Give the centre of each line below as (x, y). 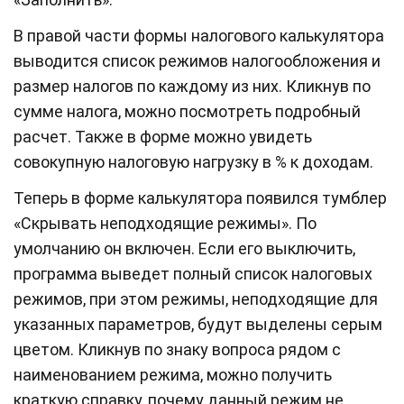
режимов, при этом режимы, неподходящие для (196, 299)
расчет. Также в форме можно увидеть (163, 137)
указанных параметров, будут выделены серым (198, 325)
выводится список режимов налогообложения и (197, 61)
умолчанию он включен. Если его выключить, (184, 249)
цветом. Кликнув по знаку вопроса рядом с (177, 350)
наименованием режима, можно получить (173, 375)
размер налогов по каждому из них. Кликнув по (192, 87)
